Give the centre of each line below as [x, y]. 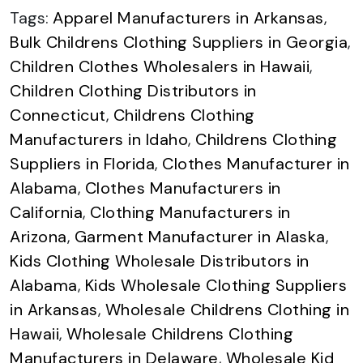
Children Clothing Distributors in [133, 90]
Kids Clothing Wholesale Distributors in [160, 261]
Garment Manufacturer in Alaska [200, 236]
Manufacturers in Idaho [99, 139]
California [46, 212]
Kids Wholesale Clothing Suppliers [216, 285]
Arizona [38, 236]
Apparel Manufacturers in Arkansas [188, 17]
